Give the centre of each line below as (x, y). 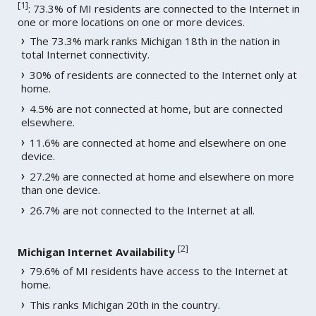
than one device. (61, 189)
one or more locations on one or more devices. (132, 22)
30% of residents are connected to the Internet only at (164, 74)
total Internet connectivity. (86, 54)
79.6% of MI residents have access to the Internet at (159, 271)
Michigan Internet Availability (97, 251)
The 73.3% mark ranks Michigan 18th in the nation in (155, 41)
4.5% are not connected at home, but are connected (157, 108)
